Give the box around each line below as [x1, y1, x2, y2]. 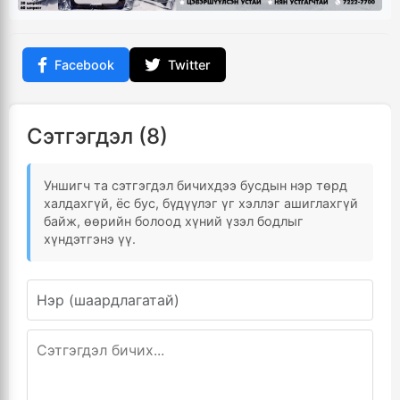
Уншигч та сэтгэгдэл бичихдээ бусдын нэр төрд [44, 178, 347, 194]
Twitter [168, 57, 211, 73]
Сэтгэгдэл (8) [27, 123, 168, 150]
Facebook [54, 57, 114, 73]
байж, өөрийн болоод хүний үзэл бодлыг [44, 213, 304, 229]
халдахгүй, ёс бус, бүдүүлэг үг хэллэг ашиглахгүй [44, 196, 358, 212]
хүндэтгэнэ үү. [44, 231, 136, 247]
